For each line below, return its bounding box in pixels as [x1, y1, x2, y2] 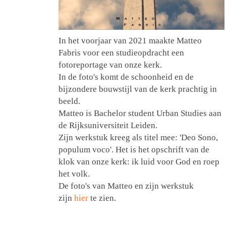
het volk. [59, 169, 90, 179]
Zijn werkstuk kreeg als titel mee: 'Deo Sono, [59, 133, 218, 143]
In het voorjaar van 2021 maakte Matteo [59, 36, 202, 46]
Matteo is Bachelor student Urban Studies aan [59, 108, 221, 119]
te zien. [90, 193, 116, 203]
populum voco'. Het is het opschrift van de [59, 145, 209, 155]
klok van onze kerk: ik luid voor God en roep [59, 157, 219, 167]
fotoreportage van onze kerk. [59, 60, 162, 70]
